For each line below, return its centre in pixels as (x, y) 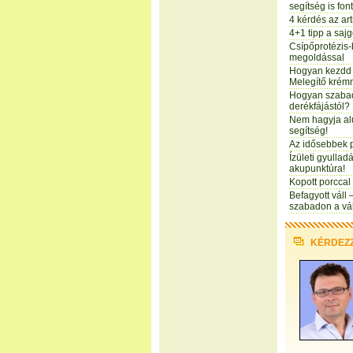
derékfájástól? (320, 106)
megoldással (317, 58)
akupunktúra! (317, 169)
